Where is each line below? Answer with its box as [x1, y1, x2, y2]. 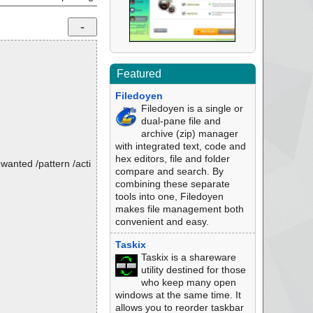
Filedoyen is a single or [140, 103, 243, 114]
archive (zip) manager [140, 128, 238, 139]
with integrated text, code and [115, 140, 246, 152]
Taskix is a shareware [140, 252, 236, 263]
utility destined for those [140, 264, 246, 275]
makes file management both [115, 203, 244, 214]
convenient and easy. [115, 216, 209, 227]
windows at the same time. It [115, 289, 241, 300]
